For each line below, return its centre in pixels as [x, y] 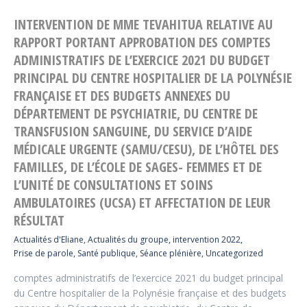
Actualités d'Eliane [49, 240]
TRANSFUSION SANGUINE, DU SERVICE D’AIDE [133, 131]
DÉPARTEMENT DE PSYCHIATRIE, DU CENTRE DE [136, 113]
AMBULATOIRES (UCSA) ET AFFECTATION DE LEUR [142, 202]
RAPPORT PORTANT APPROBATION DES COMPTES [142, 42]
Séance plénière [171, 253]
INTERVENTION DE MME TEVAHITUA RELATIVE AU [143, 24]
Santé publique [107, 253]
